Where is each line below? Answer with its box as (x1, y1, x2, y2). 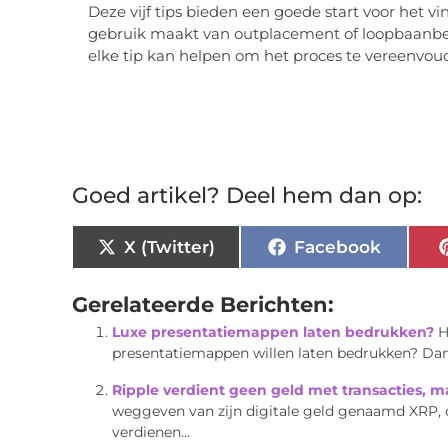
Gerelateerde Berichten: (72, 291, 334, 318)
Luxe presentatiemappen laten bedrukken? (112, 323, 434, 342)
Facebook (293, 236, 381, 257)
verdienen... (112, 423, 190, 442)
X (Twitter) (123, 236, 215, 257)
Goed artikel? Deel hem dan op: (72, 182, 422, 210)
